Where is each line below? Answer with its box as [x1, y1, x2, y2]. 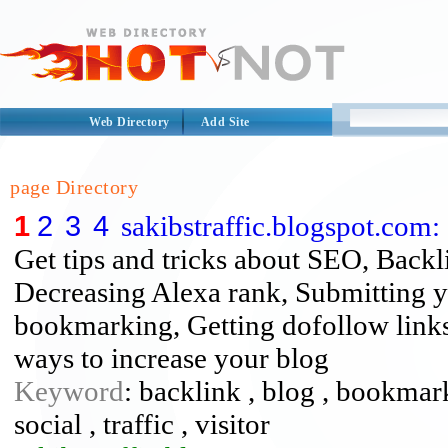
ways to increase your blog [14, 342, 329, 374]
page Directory [10, 176, 138, 198]
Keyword [14, 375, 124, 407]
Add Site [200, 115, 250, 129]
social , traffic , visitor [14, 408, 270, 440]
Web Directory [89, 115, 170, 129]
